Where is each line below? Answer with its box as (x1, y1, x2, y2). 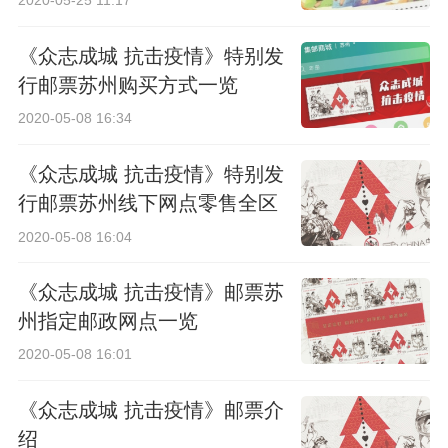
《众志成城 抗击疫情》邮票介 (17, 398, 284, 421)
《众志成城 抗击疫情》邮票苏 (17, 280, 284, 303)
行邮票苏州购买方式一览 (17, 73, 238, 96)
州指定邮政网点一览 (17, 309, 198, 332)
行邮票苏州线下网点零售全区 (17, 191, 278, 214)
